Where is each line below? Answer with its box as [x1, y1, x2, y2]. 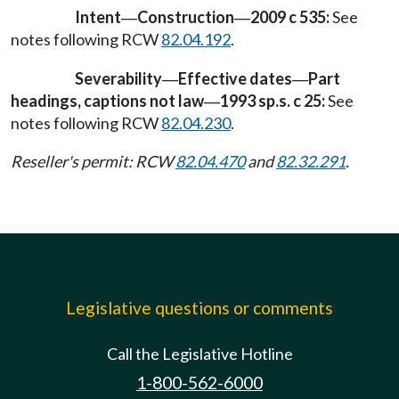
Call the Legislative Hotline [106, 344, 293, 363]
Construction [137, 7, 234, 28]
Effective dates [178, 68, 292, 88]
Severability [75, 68, 162, 88]
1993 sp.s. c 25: [220, 90, 325, 110]
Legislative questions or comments [66, 297, 333, 318]
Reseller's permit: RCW [11, 151, 175, 171]
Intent [75, 7, 121, 28]
